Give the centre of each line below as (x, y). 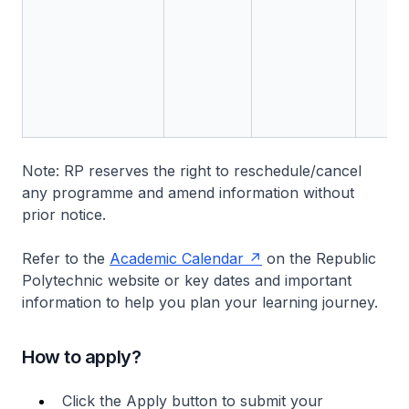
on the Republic (319, 259)
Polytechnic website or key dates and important (187, 281)
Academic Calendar (177, 259)
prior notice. (64, 215)
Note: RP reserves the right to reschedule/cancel (192, 171)
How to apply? (82, 357)
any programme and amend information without (188, 193)
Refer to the (66, 259)
